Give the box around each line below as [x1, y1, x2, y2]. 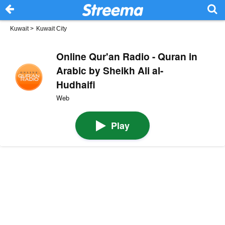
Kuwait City [36, 25, 67, 32]
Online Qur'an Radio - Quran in [56, 49, 197, 63]
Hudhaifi [56, 77, 95, 91]
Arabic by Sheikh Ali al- [56, 63, 163, 77]
